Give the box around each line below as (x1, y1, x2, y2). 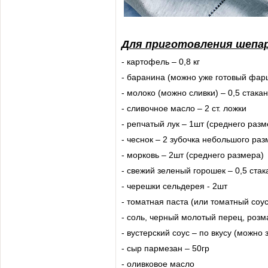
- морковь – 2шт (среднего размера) (121, 150, 264, 160)
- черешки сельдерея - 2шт (121, 181, 227, 191)
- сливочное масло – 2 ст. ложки (121, 103, 246, 113)
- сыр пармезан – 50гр (121, 243, 209, 253)
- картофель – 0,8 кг (121, 57, 200, 66)
